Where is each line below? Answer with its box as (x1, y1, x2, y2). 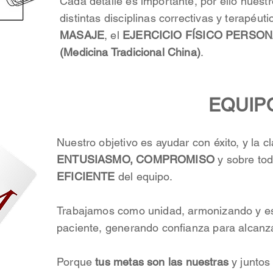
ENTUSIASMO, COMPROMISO (57, 153, 214, 166)
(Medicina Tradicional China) (60, 46, 201, 58)
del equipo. (118, 170, 172, 183)
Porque (57, 255, 96, 268)
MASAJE (60, 29, 105, 41)
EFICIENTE (57, 170, 118, 183)
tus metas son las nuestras (95, 255, 229, 268)
